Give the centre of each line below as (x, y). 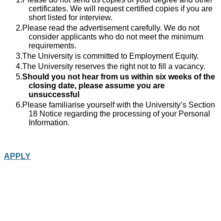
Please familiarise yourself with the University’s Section (119, 105)
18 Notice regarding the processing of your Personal (119, 114)
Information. (51, 123)
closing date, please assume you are (97, 86)
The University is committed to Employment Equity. (111, 56)
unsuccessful (55, 94)
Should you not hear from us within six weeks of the (119, 77)
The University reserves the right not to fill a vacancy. (115, 66)
